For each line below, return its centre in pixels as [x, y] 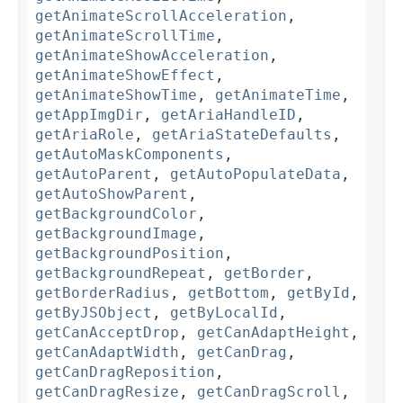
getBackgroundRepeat [121, 273]
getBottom [228, 293]
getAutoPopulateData [255, 175]
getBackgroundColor [116, 214]
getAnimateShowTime [116, 95]
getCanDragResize [107, 392]
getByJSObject [94, 313]
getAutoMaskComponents [130, 155]
